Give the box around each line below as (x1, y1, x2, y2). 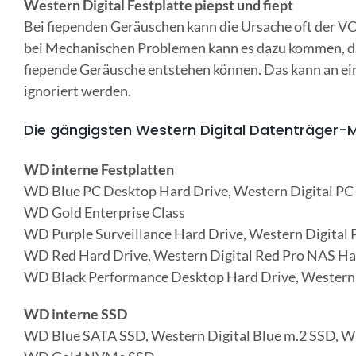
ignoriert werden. (23, 82, 131, 100)
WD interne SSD (23, 305, 127, 323)
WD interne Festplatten (23, 161, 174, 179)
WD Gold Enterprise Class (23, 203, 185, 222)
